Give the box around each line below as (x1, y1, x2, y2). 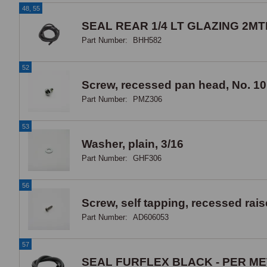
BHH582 (133, 35, 162, 45)
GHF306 (133, 153, 162, 163)
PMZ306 (133, 94, 162, 104)
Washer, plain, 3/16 (82, 137, 184, 150)
